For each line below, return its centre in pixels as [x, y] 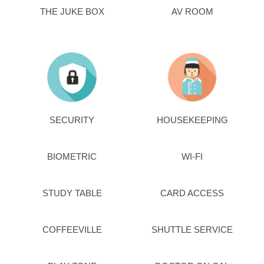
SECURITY [72, 120]
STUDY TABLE [72, 193]
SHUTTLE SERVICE [192, 229]
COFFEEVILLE [72, 229]
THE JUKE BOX [72, 11]
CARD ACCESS [192, 193]
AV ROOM [192, 11]
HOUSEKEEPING [192, 120]
